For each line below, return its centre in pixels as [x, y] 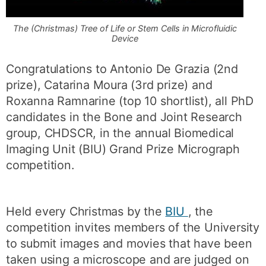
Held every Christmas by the [86, 212]
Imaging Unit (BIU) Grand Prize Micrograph [123, 149]
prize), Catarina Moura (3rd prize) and [109, 85]
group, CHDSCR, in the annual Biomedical [120, 133]
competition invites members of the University [133, 228]
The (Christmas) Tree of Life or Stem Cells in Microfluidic [125, 28]
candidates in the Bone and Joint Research [124, 117]
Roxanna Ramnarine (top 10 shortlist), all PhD [130, 101]
